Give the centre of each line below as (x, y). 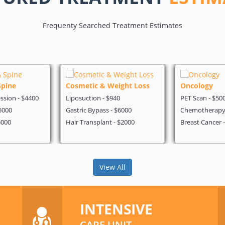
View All (113, 167)
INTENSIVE (116, 209)
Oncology (197, 86)
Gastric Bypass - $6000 (99, 110)
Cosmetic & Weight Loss (108, 86)
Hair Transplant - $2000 (100, 122)
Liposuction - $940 (93, 98)
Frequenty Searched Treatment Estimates (113, 25)
